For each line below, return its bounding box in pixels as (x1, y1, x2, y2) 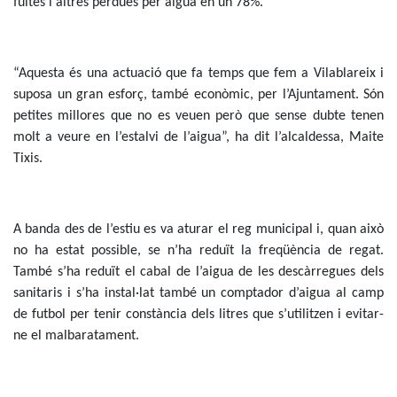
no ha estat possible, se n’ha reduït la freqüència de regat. (13, 244, 384, 259)
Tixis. (13, 152, 43, 167)
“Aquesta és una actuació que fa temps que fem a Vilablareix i (13, 66, 384, 82)
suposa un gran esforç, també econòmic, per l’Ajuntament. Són (13, 88, 384, 103)
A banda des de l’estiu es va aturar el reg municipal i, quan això (13, 222, 384, 237)
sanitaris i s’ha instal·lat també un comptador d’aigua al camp (13, 286, 384, 301)
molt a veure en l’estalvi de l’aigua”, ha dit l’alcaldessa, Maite (13, 130, 384, 145)
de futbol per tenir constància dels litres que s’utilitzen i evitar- (13, 307, 384, 323)
